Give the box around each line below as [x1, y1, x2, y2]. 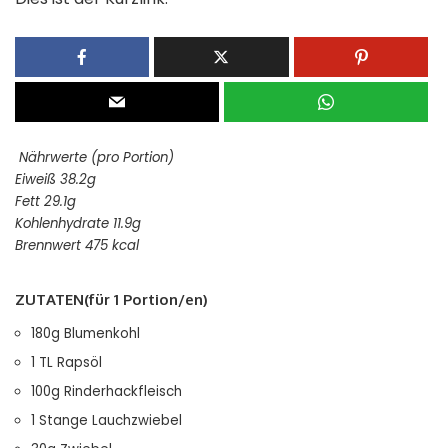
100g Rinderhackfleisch [31, 382, 182, 401]
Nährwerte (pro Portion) [15, 148, 174, 167]
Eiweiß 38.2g [15, 170, 96, 189]
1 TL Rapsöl [31, 353, 102, 372]
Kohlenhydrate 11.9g [15, 214, 141, 233]
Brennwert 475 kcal [15, 236, 139, 255]
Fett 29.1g [15, 192, 76, 211]
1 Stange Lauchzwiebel [31, 411, 182, 430]
